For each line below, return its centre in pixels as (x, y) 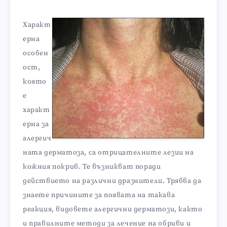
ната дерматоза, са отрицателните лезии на (108, 153)
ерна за (36, 124)
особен (36, 53)
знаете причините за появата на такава (99, 195)
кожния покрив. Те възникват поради (92, 167)
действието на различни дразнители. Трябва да (112, 181)
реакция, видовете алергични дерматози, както (113, 209)
